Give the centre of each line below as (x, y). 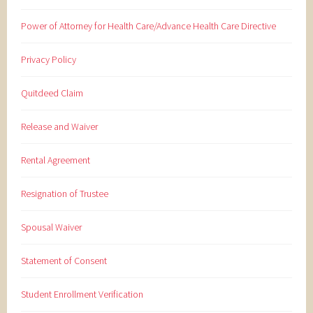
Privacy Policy (49, 59)
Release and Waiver (60, 126)
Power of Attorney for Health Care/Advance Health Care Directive (149, 26)
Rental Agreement (56, 160)
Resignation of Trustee (65, 193)
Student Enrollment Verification (82, 294)
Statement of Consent (64, 260)
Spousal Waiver (52, 227)
